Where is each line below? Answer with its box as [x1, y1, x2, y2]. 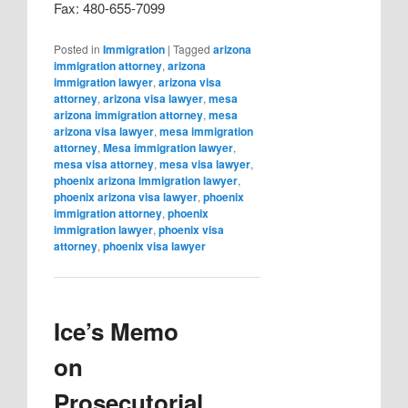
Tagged [173, 41, 211, 57]
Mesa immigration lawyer [103, 139, 234, 157]
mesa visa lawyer [159, 156, 251, 173]
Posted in [54, 41, 101, 57]
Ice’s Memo [54, 314, 179, 349]
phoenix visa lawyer [103, 238, 207, 255]
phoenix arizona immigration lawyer [54, 172, 239, 189]
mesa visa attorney [54, 156, 155, 173]
